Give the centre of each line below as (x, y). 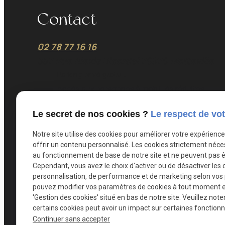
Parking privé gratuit (92, 74)
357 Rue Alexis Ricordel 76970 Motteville (126, 61)
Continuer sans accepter (71, 219)
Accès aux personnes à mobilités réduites (131, 88)
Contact (67, 19)
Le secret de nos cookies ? (92, 114)
